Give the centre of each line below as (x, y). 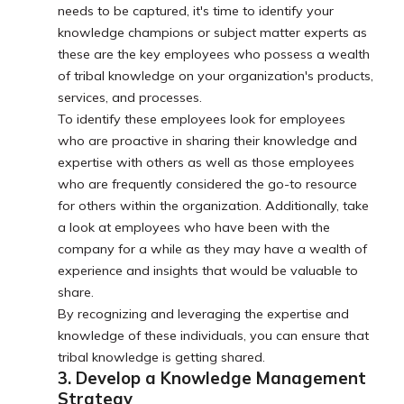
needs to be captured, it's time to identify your (196, 11)
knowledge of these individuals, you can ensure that (213, 336)
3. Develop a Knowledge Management (212, 379)
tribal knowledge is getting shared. (163, 358)
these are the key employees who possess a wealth (214, 55)
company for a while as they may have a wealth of (212, 249)
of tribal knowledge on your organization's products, (216, 76)
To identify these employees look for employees (202, 119)
